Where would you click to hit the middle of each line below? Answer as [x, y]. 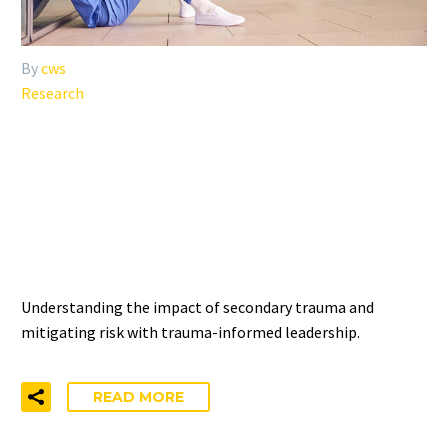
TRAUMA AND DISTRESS [195, 242]
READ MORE [138, 397]
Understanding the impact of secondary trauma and [197, 306]
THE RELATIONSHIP [164, 158]
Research [52, 92]
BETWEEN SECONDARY [192, 200]
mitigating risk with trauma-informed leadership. [190, 331]
